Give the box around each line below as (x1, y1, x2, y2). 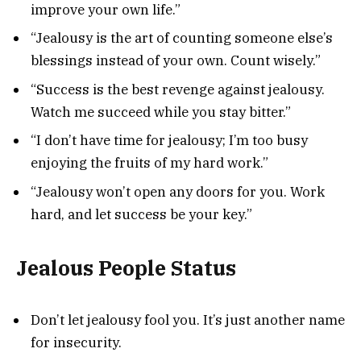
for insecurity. (31, 333, 122, 351)
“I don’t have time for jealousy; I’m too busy (31, 131, 308, 150)
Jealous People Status (16, 255, 236, 282)
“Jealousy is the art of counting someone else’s (31, 29, 333, 48)
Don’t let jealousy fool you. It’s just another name (31, 310, 345, 329)
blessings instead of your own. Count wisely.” (31, 52, 321, 70)
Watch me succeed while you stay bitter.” (31, 102, 291, 121)
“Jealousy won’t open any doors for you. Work (31, 182, 325, 201)
